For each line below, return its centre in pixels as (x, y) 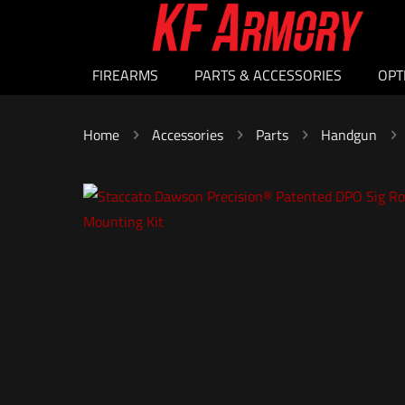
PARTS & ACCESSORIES (268, 75)
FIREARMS (125, 75)
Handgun (349, 135)
